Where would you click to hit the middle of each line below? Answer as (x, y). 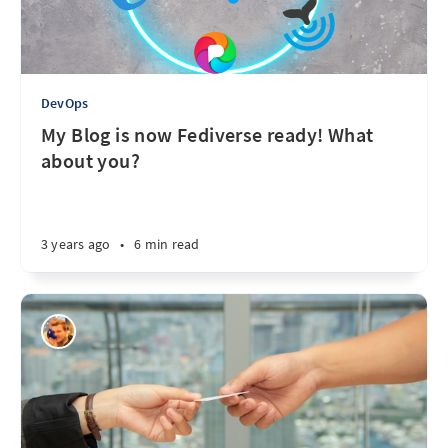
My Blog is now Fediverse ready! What (207, 134)
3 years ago (76, 244)
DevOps (65, 103)
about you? (91, 160)
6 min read (167, 244)
